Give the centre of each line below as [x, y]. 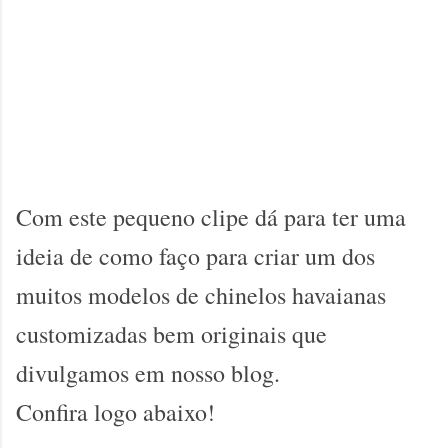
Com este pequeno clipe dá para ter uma [211, 217]
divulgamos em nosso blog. [152, 373]
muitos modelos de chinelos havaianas [201, 295]
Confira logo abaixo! [115, 412]
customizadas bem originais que [171, 334]
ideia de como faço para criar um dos [195, 256]
